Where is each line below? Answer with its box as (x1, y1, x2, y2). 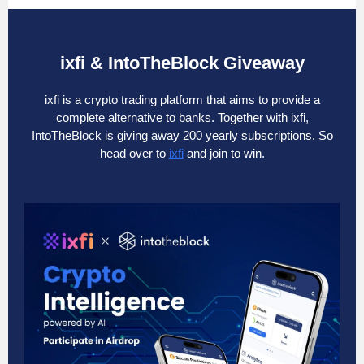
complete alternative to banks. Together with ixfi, (55, 110, 309, 124)
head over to (99, 146, 169, 160)
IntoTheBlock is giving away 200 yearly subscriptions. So (31, 128, 333, 142)
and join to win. (183, 146, 265, 160)
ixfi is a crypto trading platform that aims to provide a (44, 93, 320, 106)
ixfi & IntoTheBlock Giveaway (59, 53, 305, 73)
